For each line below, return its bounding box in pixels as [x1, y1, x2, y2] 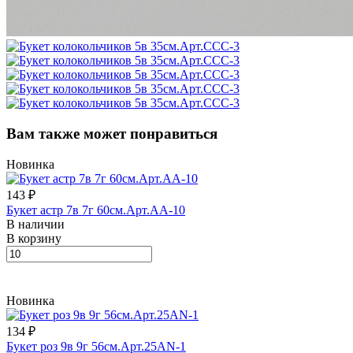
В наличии [6, 217, 65, 231]
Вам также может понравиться [6, 125, 217, 143]
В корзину [6, 231, 61, 245]
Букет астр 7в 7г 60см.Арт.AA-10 [6, 203, 185, 217]
